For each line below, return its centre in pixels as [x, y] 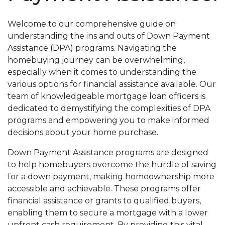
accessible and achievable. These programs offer [104, 188]
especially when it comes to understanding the [102, 72]
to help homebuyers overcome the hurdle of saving [112, 164]
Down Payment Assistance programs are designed [108, 152]
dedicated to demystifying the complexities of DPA [109, 108]
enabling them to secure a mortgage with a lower [108, 212]
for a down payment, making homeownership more [111, 176]
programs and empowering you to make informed [108, 120]
